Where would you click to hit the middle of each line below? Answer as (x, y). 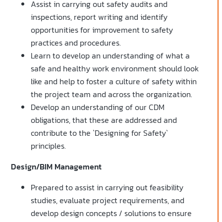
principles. (48, 146)
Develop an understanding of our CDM (98, 107)
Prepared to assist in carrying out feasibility (107, 188)
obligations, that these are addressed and (104, 120)
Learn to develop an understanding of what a (110, 56)
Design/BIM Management (56, 167)
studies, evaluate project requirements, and (108, 200)
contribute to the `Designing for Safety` (99, 133)
